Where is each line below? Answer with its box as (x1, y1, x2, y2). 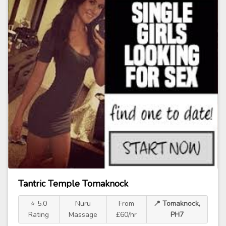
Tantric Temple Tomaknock (18, 178, 128, 190)
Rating (28, 210, 49, 219)
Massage (68, 210, 97, 219)
